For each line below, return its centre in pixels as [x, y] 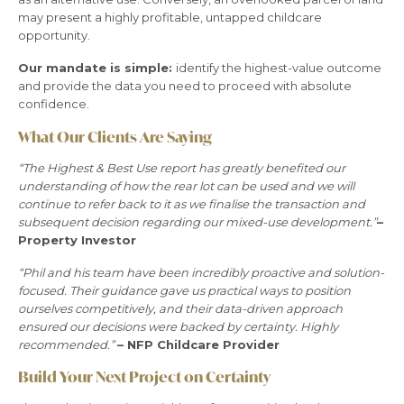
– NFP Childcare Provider [198, 344]
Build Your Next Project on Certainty [144, 377]
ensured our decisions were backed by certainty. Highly [178, 326]
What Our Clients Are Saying [115, 137]
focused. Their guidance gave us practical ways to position [184, 290]
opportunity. [54, 36]
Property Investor [77, 239]
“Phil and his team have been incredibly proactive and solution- [201, 272]
